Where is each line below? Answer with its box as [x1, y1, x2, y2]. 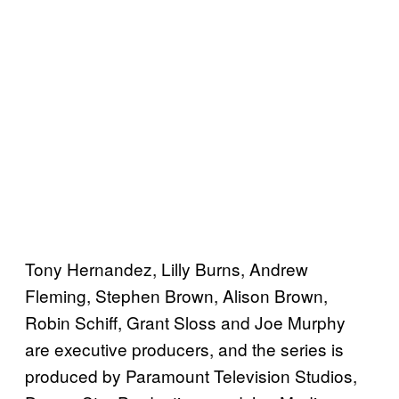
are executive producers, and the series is [25, 336, 344, 361]
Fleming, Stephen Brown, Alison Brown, [25, 282, 328, 307]
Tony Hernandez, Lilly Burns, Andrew [25, 256, 308, 281]
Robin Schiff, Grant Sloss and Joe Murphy [25, 309, 346, 334]
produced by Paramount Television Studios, [25, 362, 357, 387]
